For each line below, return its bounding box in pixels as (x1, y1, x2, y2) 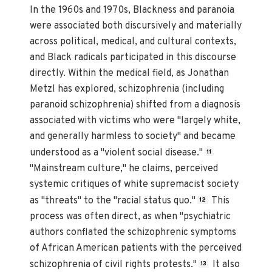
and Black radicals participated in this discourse (30, 52, 237, 64)
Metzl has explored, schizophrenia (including (30, 83, 225, 96)
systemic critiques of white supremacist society (30, 178, 239, 191)
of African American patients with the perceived (30, 242, 242, 254)
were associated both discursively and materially (30, 20, 242, 33)
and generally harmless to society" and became (30, 131, 236, 143)
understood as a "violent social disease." (30, 146, 203, 159)
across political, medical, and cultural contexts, (30, 36, 237, 49)
